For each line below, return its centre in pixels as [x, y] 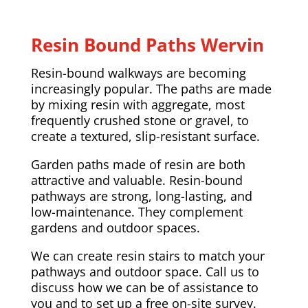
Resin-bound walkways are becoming [138, 73]
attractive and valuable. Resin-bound [136, 180]
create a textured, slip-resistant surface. [145, 136]
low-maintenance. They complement [136, 211]
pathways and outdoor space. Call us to [145, 271]
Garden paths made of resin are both [138, 164]
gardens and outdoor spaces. [115, 227]
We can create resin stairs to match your [147, 255]
